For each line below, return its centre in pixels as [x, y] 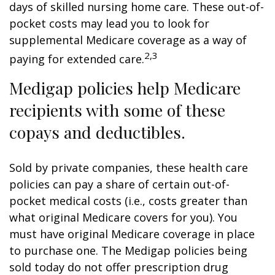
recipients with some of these [117, 110]
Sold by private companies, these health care [129, 168]
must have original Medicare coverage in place [132, 234]
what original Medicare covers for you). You [123, 217]
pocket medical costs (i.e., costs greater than [128, 201]
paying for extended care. [77, 59]
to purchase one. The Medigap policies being [128, 250]
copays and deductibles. [97, 132]
